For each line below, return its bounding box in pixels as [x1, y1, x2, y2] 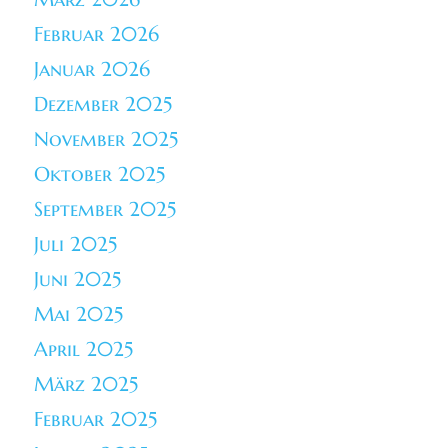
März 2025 [34, 371, 139, 397]
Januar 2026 [34, 56, 151, 82]
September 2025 [34, 196, 177, 222]
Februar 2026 [34, 21, 160, 47]
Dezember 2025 [34, 91, 173, 117]
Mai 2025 [34, 301, 124, 327]
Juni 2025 [34, 266, 122, 292]
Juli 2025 [34, 231, 118, 257]
